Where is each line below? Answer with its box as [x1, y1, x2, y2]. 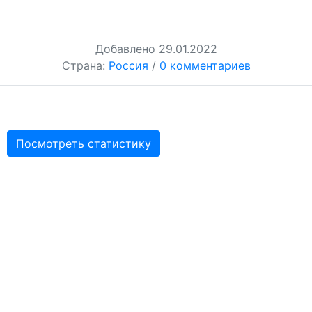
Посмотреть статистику [16, 136, 151, 150]
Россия [108, 58, 148, 72]
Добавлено [95, 42, 159, 56]
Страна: [61, 58, 109, 72]
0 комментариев [159, 58, 251, 72]
